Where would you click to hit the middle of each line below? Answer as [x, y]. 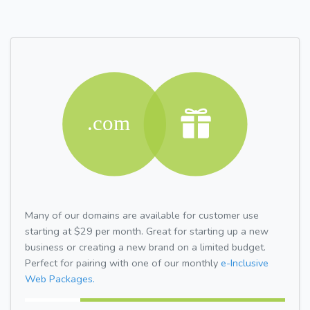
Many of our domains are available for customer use [142, 215]
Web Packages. [60, 279]
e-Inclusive [245, 263]
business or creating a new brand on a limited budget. [145, 247]
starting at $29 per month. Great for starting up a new [147, 231]
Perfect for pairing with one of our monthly [123, 263]
